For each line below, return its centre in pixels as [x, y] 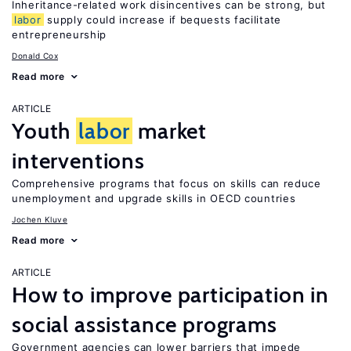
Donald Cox [35, 56]
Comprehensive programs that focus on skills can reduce [166, 183]
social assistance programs [145, 324]
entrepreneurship [60, 34]
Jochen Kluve [40, 219]
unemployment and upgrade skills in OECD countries [154, 198]
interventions [78, 161]
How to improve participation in [171, 295]
